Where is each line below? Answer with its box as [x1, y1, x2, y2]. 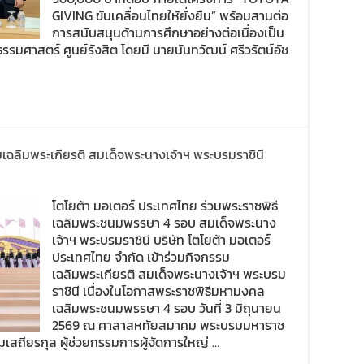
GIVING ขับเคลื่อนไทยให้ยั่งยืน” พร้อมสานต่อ [52, 6, 288, 25]
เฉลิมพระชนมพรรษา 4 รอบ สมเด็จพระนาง [52, 213, 276, 232]
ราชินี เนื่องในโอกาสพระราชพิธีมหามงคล [52, 281, 265, 301]
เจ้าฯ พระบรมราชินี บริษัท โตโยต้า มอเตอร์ [52, 230, 271, 249]
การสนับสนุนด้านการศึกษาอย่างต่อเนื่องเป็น [52, 23, 284, 42]
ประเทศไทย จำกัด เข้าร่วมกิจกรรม [52, 247, 230, 266]
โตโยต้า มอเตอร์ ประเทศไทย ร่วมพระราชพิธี [52, 196, 278, 215]
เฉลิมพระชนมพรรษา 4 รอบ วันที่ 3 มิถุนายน [52, 298, 281, 318]
